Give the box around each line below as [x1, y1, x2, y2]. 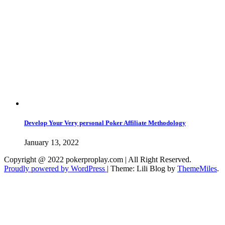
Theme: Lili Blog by [110, 164, 177, 173]
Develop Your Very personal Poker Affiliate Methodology [24, 119, 186, 127]
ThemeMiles [177, 164, 217, 173]
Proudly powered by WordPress [4, 164, 107, 173]
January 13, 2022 [24, 138, 79, 147]
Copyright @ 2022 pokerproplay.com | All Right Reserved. [4, 155, 191, 164]
